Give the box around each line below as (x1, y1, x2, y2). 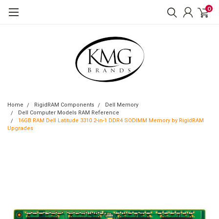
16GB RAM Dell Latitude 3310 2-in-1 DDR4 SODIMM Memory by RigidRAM (18, 117, 204, 124)
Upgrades (7, 125, 33, 131)
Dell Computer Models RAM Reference (18, 109, 119, 116)
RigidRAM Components (34, 102, 94, 108)
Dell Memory (105, 102, 138, 108)
